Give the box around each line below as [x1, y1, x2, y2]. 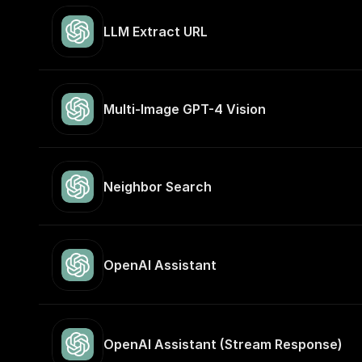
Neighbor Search [103, 179, 212, 195]
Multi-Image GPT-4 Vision [103, 101, 266, 117]
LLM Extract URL [103, 23, 208, 40]
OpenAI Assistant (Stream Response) [103, 336, 343, 352]
